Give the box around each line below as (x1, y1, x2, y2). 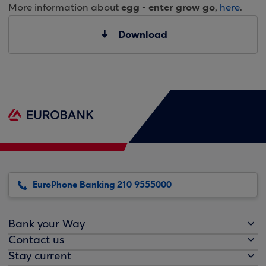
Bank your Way (8, 218, 85, 230)
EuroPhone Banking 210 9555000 (33, 179, 172, 191)
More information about (8, 2, 121, 14)
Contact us (8, 235, 64, 246)
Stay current (8, 251, 71, 262)
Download (118, 28, 167, 42)
